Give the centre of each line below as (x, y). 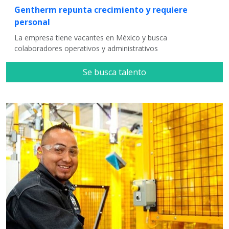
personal (32, 22)
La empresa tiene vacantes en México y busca (91, 37)
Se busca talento (114, 72)
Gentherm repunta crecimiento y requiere (101, 9)
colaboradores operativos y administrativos (86, 48)
